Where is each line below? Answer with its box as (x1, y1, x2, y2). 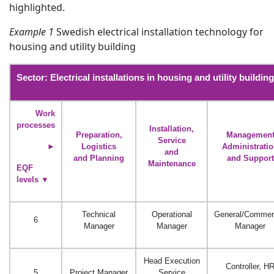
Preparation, (75, 130, 122, 139)
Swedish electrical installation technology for (54, 24, 264, 39)
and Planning (73, 153, 124, 163)
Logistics (81, 141, 116, 151)
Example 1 (9, 24, 54, 39)
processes (17, 120, 55, 130)
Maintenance (147, 158, 196, 168)
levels (17, 174, 41, 184)
